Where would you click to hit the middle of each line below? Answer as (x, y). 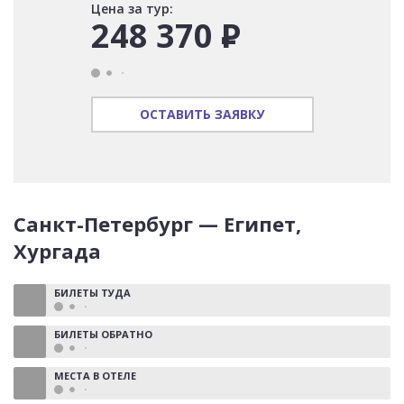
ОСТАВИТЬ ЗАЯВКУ (202, 114)
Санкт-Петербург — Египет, (157, 224)
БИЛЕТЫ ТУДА (92, 293)
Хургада (57, 251)
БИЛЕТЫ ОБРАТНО (103, 334)
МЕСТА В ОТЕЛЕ (95, 376)
